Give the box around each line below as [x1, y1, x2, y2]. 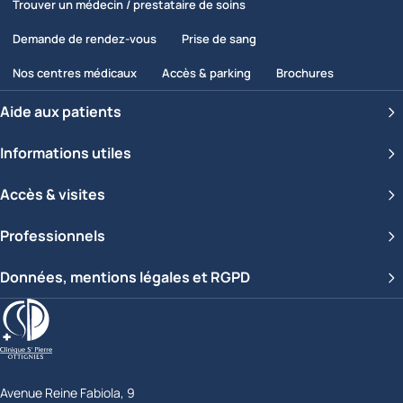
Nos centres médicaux [13, 64, 137, 81]
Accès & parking [162, 64, 251, 81]
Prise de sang [182, 30, 256, 47]
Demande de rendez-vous [13, 30, 157, 47]
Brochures [276, 64, 334, 81]
